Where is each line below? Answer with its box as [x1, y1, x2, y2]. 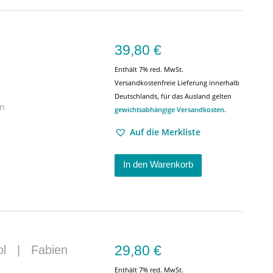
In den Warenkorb [123, 159, 193, 169]
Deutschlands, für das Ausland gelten [115, 91, 232, 101]
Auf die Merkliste [130, 126, 200, 138]
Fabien [31, 243, 68, 257]
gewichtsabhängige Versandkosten [115, 105, 224, 114]
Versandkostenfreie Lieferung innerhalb [115, 78, 239, 87]
